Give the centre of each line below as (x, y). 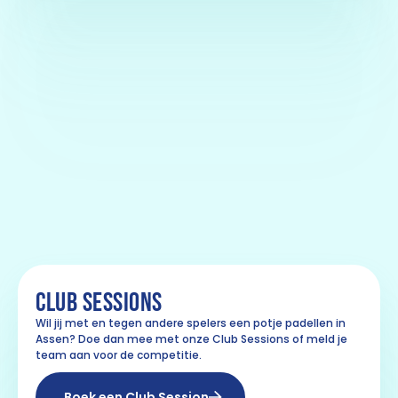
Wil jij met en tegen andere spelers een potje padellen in (191, 323)
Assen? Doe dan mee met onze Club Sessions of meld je (191, 339)
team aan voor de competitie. (119, 355)
